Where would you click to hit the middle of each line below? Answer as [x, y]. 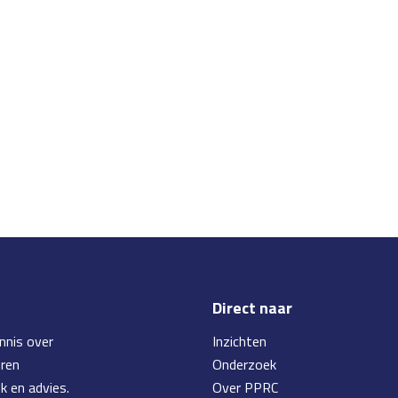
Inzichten [239, 342]
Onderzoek [244, 365]
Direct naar [252, 308]
